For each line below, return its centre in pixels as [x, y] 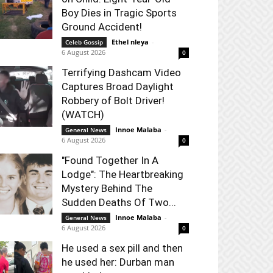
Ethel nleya [130, 42]
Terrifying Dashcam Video [121, 73]
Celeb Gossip [84, 42]
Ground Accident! [102, 27]
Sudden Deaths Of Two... [119, 202]
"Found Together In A [110, 160]
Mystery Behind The [107, 188]
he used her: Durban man [118, 262]
